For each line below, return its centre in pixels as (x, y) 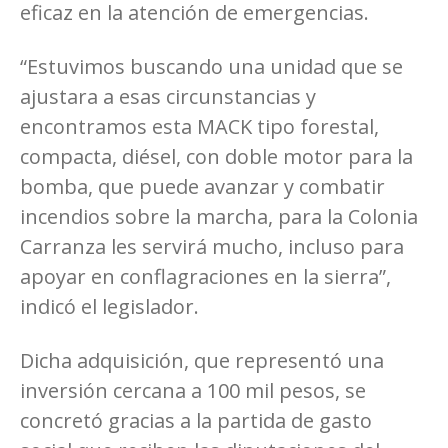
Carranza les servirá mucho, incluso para (212, 246)
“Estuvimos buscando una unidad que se (211, 66)
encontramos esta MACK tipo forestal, (199, 126)
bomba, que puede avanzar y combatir (202, 186)
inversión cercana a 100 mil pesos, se (193, 390)
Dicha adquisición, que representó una (202, 360)
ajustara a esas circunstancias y (168, 96)
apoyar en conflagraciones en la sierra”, (205, 276)
